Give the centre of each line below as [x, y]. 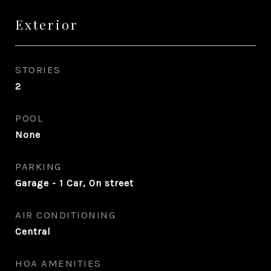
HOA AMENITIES [58, 263]
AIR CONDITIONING [65, 215]
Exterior [47, 24]
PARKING [38, 166]
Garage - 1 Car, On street [74, 183]
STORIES [38, 70]
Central [33, 231]
